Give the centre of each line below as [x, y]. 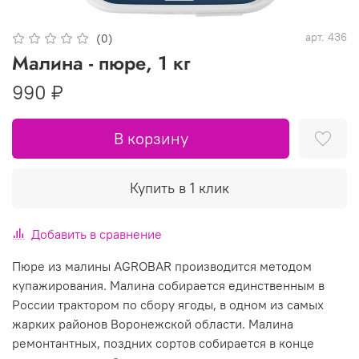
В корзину [151, 138]
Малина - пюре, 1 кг [101, 63]
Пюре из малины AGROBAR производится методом [162, 266]
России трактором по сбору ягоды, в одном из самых [168, 305]
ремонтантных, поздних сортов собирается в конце [163, 343]
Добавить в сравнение [97, 234]
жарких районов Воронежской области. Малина [153, 324]
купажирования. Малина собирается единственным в [168, 285]
